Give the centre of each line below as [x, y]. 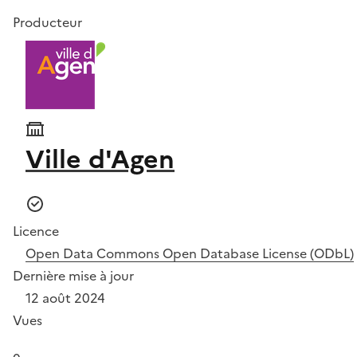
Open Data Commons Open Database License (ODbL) [190, 253]
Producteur [47, 22]
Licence [36, 231]
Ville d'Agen [100, 159]
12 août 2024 [65, 298]
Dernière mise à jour [73, 276]
